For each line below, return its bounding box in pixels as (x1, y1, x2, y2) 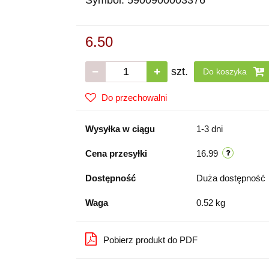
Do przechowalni (101, 92, 167, 103)
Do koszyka (202, 67, 249, 76)
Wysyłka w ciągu (85, 124, 155, 134)
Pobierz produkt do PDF (103, 235, 198, 245)
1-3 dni (196, 124, 223, 134)
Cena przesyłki (85, 148, 147, 159)
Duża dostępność (196, 173, 268, 183)
